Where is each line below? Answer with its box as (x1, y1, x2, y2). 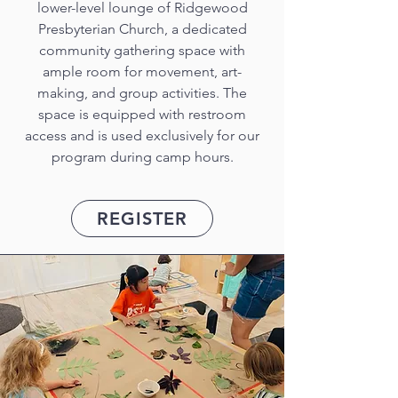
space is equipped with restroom (38, 106, 246, 123)
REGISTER (97, 208, 187, 229)
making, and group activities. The (37, 84, 247, 101)
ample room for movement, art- (43, 63, 242, 80)
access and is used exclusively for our (25, 127, 259, 144)
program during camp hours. (51, 148, 234, 165)
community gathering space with (39, 42, 245, 59)
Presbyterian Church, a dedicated (37, 20, 247, 37)
